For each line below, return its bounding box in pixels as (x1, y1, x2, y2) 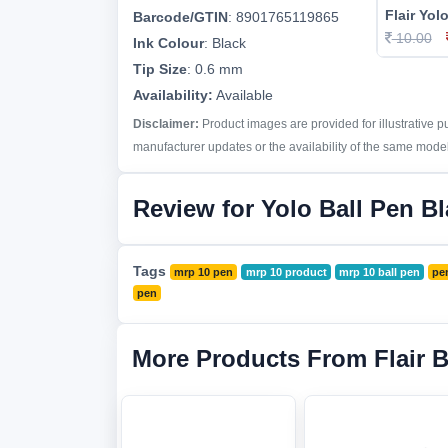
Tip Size (133, 61, 187, 77)
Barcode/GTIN (133, 9, 228, 25)
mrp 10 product (245, 266, 327, 278)
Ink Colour (133, 35, 204, 51)
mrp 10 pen (174, 266, 234, 278)
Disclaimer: (133, 117, 199, 131)
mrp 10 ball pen (338, 266, 420, 278)
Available (213, 87, 273, 103)
